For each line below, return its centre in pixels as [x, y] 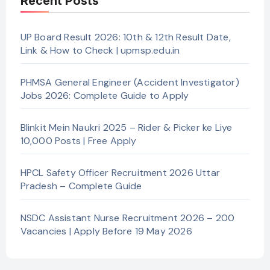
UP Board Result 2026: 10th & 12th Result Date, [125, 37]
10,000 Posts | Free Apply [78, 140]
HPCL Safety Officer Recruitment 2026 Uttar [120, 172]
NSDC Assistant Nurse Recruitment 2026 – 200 [127, 218]
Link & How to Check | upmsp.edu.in [100, 50]
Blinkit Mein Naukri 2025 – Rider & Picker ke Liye [126, 127]
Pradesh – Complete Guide [81, 186]
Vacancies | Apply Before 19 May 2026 [106, 231]
